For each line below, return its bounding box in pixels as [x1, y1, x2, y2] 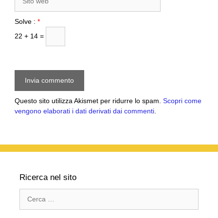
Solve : [15, 18, 37, 26]
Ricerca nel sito [19, 173, 76, 182]
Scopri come [163, 97, 201, 105]
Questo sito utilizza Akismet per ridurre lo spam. [15, 97, 163, 105]
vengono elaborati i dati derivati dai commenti [15, 107, 154, 115]
